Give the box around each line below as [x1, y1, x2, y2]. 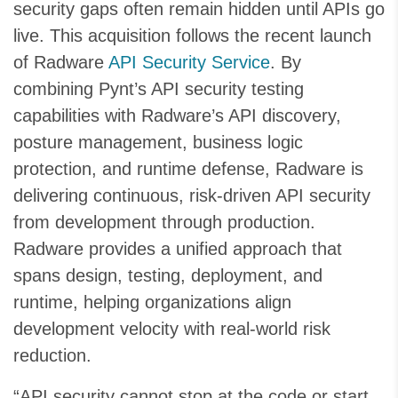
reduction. [13, 346, 92, 365]
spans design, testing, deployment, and [13, 266, 322, 285]
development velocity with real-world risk [13, 319, 330, 338]
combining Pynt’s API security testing [13, 79, 304, 99]
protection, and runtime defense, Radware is [13, 159, 363, 179]
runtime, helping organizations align [13, 292, 291, 312]
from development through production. [13, 212, 315, 232]
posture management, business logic [13, 132, 303, 152]
